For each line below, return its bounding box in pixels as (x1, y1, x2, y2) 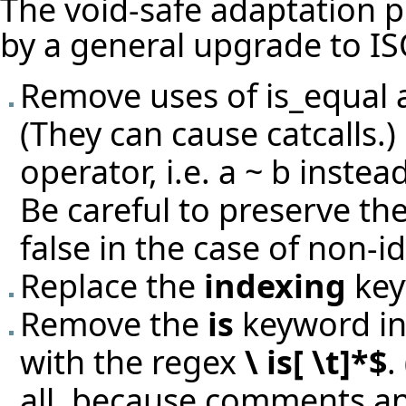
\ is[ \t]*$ (245, 339, 387, 383)
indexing (204, 263, 346, 307)
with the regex (20, 339, 245, 383)
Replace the (20, 263, 204, 307)
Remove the (20, 301, 208, 345)
